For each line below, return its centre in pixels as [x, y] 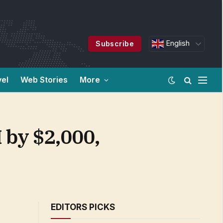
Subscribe [115, 44]
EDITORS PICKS [83, 207]
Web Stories [44, 80]
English [177, 43]
